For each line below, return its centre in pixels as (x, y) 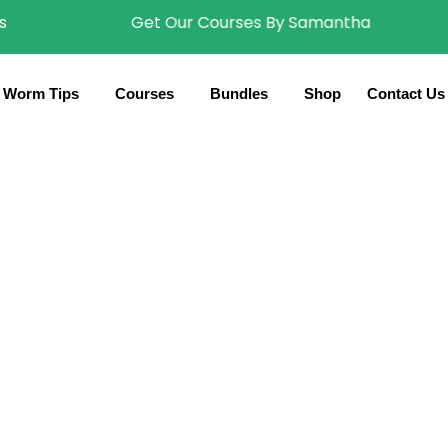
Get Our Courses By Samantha (235, 22)
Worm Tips (40, 93)
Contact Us (405, 93)
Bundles (238, 93)
